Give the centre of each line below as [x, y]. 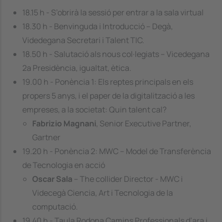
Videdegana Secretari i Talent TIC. [83, 40]
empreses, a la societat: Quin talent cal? [94, 109]
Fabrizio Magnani [64, 123]
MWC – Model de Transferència [155, 151]
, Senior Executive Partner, [144, 123]
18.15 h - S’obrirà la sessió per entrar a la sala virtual [113, 12]
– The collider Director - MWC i [128, 179]
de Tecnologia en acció [64, 165]
